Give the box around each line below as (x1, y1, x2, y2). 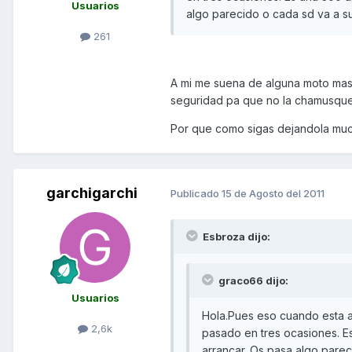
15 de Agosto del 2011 (222, 187, 324, 200)
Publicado (170, 187, 222, 200)
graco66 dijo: (216, 273, 288, 287)
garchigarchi (46, 184, 137, 201)
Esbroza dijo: (200, 229, 270, 243)
